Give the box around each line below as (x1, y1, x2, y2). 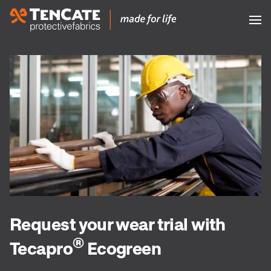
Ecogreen (83, 237, 162, 259)
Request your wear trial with (10, 212, 226, 235)
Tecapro (10, 237, 73, 259)
